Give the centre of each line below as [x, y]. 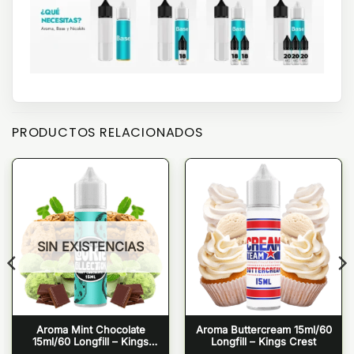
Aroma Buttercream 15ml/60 [264, 329]
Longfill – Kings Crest [264, 341]
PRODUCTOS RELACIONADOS [107, 133]
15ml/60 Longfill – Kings [90, 341]
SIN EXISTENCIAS [90, 247]
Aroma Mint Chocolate [90, 329]
